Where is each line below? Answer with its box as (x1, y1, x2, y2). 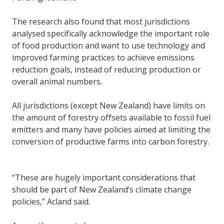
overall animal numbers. (12, 76, 106, 87)
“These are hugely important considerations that (12, 172, 195, 183)
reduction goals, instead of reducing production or (12, 64, 201, 75)
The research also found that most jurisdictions (12, 16, 190, 27)
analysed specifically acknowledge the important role (12, 28, 209, 39)
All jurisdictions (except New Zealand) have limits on (12, 100, 205, 111)
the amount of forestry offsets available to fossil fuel (12, 112, 210, 123)
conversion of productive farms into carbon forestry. (12, 136, 211, 147)
